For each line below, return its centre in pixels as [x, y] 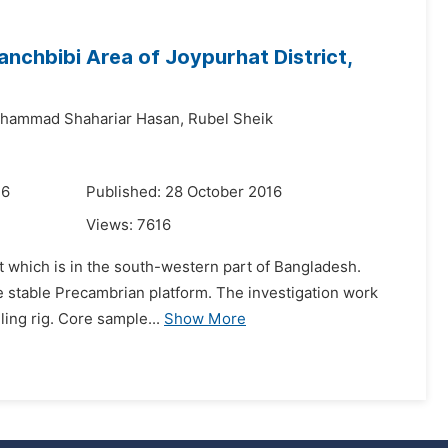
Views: [111, 225]
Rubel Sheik [230, 119]
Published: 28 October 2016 [184, 192]
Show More [205, 319]
